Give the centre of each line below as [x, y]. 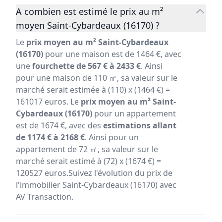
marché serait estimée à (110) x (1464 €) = [93, 90]
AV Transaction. [45, 197]
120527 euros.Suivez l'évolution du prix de [94, 173]
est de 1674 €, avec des [59, 126]
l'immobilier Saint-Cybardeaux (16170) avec [96, 185]
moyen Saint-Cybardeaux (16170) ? [88, 26]
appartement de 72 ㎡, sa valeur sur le [87, 149]
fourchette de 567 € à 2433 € [86, 66]
